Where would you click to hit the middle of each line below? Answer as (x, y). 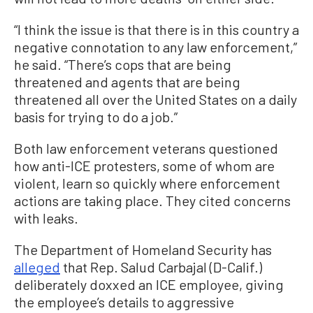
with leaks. (46, 218)
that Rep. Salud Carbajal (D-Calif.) (161, 267)
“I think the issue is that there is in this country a (156, 29)
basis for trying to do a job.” (96, 116)
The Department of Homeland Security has (143, 249)
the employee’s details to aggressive (124, 301)
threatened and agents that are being (127, 81)
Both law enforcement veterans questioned (146, 148)
